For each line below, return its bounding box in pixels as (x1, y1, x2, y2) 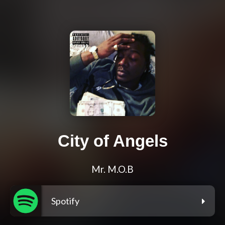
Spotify (51, 195, 79, 207)
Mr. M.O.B (91, 164, 134, 175)
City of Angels (57, 132, 168, 151)
